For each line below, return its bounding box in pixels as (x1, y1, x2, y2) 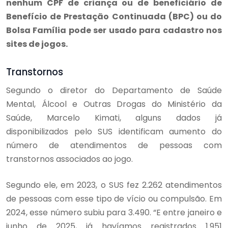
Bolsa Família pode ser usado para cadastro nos (6, 24, 222, 36)
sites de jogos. (6, 38, 68, 50)
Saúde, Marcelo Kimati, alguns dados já (6, 111, 222, 124)
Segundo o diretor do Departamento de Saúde (6, 84, 222, 96)
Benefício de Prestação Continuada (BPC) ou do (6, 10, 222, 22)
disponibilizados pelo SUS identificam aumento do (6, 125, 222, 137)
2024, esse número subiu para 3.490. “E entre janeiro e (6, 206, 222, 218)
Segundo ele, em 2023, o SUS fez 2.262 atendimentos (6, 179, 222, 191)
